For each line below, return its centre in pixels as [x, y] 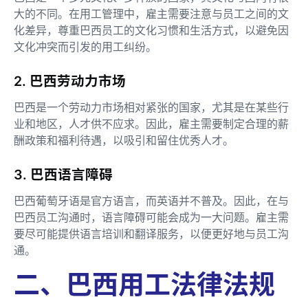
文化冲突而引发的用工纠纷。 [85, 46]
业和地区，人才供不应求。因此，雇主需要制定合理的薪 [151, 123]
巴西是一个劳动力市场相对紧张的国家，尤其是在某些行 [151, 107]
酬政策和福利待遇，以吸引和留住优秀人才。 [124, 140]
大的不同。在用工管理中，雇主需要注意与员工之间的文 [151, 13]
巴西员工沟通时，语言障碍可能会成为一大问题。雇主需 [151, 217]
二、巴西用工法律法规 [144, 284]
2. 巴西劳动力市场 [70, 81]
